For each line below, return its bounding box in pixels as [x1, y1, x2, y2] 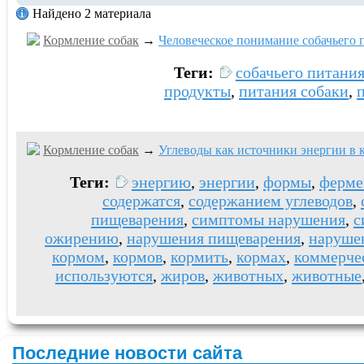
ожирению [45, 229, 119, 247]
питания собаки [239, 82, 349, 100]
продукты [164, 82, 231, 100]
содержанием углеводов [188, 192, 353, 210]
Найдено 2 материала [32, 6, 151, 20]
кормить [171, 248, 228, 266]
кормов [113, 248, 162, 266]
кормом [52, 248, 105, 266]
